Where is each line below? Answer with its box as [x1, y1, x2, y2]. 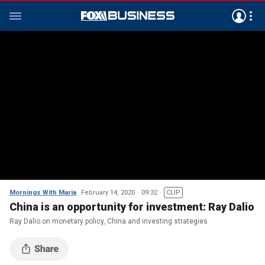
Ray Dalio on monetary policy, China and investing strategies [9, 217, 208, 225]
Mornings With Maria [9, 189, 76, 196]
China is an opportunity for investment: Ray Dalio [9, 201, 254, 213]
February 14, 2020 [81, 189, 135, 196]
